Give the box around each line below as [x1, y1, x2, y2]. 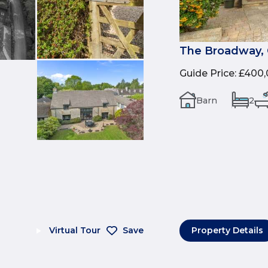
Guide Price [179, 67, 234, 79]
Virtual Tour [49, 225, 100, 236]
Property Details [191, 225, 263, 236]
